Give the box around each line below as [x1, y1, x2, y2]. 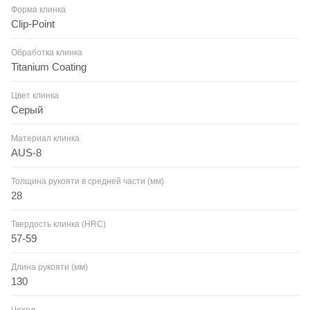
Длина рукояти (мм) [11, 262, 88, 272]
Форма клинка [11, 4, 66, 15]
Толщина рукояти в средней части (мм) [11, 176, 164, 186]
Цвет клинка [11, 90, 59, 100]
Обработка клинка [11, 47, 82, 57]
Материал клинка [11, 133, 80, 143]
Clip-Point [11, 17, 55, 30]
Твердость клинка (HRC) [11, 219, 106, 229]
